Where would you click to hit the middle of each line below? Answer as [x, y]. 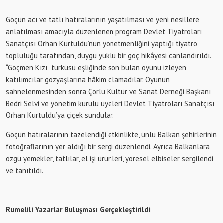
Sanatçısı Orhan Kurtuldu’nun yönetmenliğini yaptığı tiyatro [102, 43]
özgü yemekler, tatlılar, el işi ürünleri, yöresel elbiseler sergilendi [110, 158]
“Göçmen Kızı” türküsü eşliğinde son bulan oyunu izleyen [96, 67]
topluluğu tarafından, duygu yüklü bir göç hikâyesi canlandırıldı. [108, 55]
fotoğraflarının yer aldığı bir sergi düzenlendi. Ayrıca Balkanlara [108, 146]
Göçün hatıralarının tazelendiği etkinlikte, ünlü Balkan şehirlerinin [111, 134]
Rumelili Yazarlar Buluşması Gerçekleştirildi [78, 209]
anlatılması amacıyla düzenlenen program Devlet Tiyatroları [104, 31]
